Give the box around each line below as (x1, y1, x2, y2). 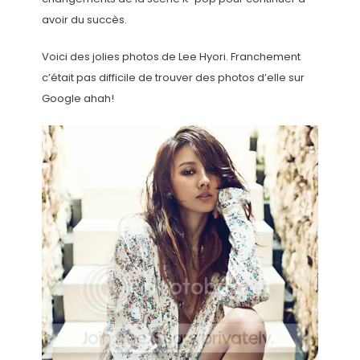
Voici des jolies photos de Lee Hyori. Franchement (41, 48, 301, 64)
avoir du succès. (41, 11, 127, 27)
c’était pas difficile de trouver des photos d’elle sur (41, 69, 305, 85)
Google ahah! (41, 90, 114, 106)
